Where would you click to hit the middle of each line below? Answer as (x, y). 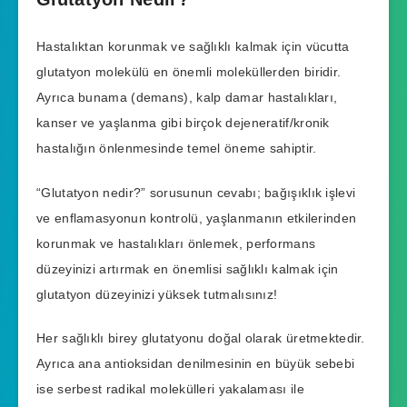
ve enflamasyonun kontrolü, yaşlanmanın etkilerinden (197, 218)
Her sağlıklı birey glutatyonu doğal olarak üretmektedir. (201, 338)
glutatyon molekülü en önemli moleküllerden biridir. (189, 71)
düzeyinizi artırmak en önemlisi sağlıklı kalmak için (188, 268)
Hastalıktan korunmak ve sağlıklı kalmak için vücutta (193, 46)
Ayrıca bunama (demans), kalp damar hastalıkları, (187, 97)
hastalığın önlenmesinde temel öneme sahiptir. (177, 148)
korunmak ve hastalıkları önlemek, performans (176, 243)
